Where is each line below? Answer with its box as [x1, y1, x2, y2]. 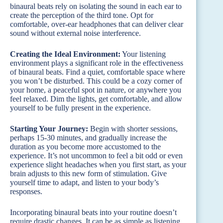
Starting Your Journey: [10, 124, 88, 133]
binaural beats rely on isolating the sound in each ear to [10, 1, 182, 10]
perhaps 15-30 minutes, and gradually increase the [10, 133, 167, 142]
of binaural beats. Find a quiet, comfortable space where [10, 67, 185, 76]
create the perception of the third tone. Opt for [10, 10, 153, 19]
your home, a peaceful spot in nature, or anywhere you [10, 85, 181, 94]
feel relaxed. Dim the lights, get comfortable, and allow [10, 94, 182, 103]
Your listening [120, 49, 166, 58]
